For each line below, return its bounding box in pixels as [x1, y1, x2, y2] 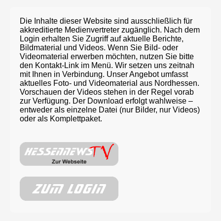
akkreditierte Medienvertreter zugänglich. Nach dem [20, 25, 200, 34]
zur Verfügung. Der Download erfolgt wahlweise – [20, 96, 193, 105]
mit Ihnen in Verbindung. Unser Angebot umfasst [20, 70, 188, 78]
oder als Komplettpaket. [20, 114, 102, 123]
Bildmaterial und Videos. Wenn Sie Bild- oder [20, 43, 178, 52]
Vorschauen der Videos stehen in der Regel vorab [20, 87, 194, 96]
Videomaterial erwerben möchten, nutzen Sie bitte [20, 52, 194, 61]
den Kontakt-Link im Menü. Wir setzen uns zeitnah [20, 61, 194, 70]
